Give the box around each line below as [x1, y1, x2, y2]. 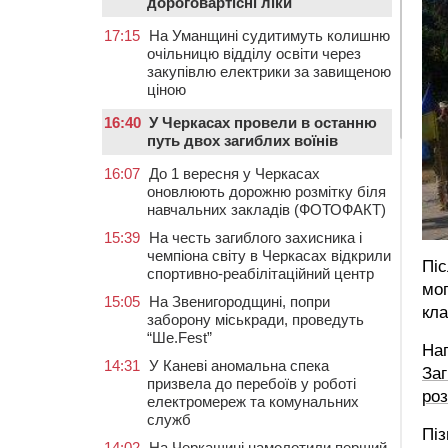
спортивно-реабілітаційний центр [147, 265, 374, 282]
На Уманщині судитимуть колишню [149, 27, 390, 44]
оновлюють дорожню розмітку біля [147, 183, 386, 200]
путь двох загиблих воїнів [147, 132, 338, 149]
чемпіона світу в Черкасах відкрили [147, 247, 391, 264]
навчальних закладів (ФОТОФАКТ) [147, 201, 386, 218]
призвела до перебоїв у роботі [147, 375, 356, 392]
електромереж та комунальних [147, 393, 359, 410]
